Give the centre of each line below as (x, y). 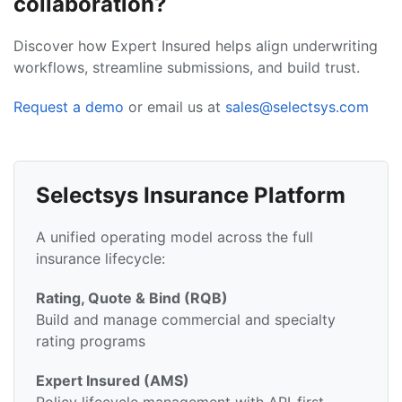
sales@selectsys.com (297, 107)
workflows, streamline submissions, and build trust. (187, 67)
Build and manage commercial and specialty (186, 319)
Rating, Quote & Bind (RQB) (132, 298)
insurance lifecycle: (100, 258)
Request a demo (69, 107)
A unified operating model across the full (175, 237)
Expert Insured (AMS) (113, 380)
